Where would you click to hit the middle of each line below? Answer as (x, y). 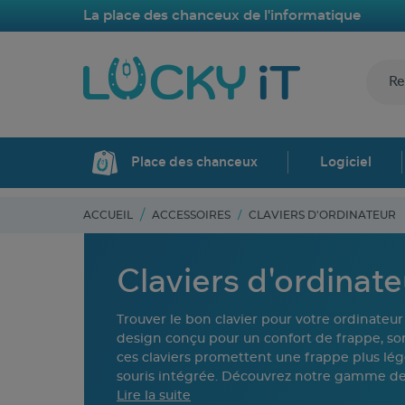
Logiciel (346, 163)
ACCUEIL (108, 215)
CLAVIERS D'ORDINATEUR (322, 215)
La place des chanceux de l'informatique (222, 15)
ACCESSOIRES (191, 215)
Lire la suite (154, 396)
